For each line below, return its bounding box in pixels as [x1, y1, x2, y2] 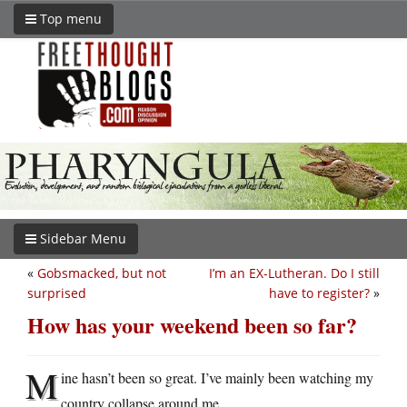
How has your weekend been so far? [27, 308, 357, 341]
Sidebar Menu [36, 229, 126, 247]
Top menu [36, 10, 102, 27]
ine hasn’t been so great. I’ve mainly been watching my [61, 367, 373, 387]
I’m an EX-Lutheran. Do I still [209, 263, 380, 282]
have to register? [269, 283, 370, 302]
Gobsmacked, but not [37, 263, 166, 282]
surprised [27, 283, 86, 302]
